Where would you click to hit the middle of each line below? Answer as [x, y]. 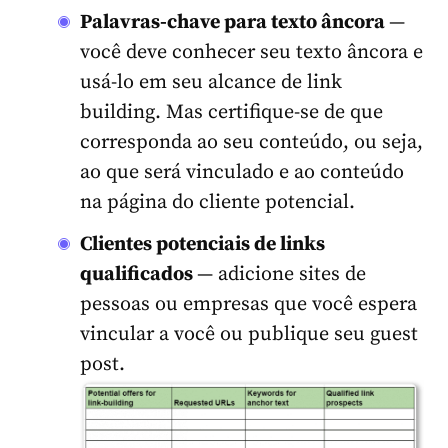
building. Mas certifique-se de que [231, 112]
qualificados [138, 274]
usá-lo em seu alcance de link [211, 82]
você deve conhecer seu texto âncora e [251, 52]
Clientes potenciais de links [202, 244]
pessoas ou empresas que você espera [248, 304]
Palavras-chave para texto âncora [234, 22]
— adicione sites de [281, 274]
